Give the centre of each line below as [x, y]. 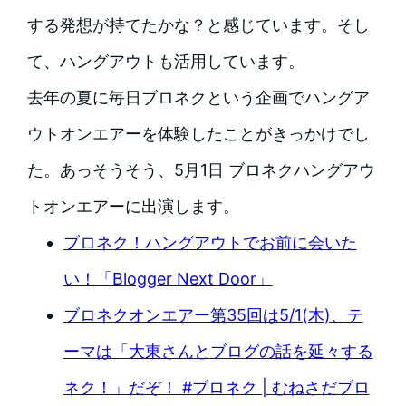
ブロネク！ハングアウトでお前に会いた [210, 243]
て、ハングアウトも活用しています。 [165, 62]
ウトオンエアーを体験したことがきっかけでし [198, 134]
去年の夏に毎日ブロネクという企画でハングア [198, 98]
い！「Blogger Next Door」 [168, 279]
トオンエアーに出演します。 [133, 207]
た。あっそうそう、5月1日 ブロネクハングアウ [201, 170]
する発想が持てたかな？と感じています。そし [198, 25]
